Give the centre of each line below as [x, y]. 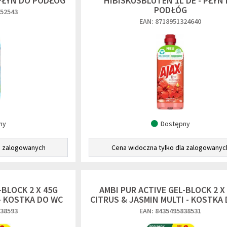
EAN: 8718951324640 [170, 21]
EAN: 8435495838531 [170, 211]
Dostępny [175, 124]
